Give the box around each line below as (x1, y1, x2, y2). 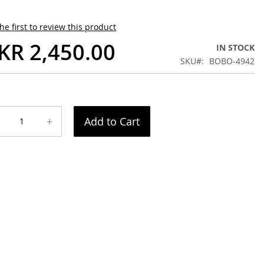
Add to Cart (84, 114, 140, 129)
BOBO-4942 (209, 55, 255, 67)
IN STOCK (216, 42, 255, 54)
